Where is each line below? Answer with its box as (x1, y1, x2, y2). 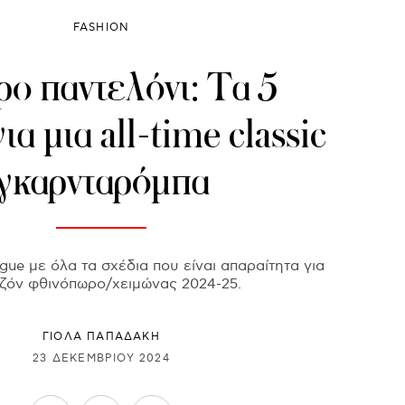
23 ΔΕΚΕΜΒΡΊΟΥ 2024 (33, 351, 170, 365)
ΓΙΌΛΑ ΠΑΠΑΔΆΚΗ (42, 330, 160, 344)
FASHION (72, 21, 130, 35)
